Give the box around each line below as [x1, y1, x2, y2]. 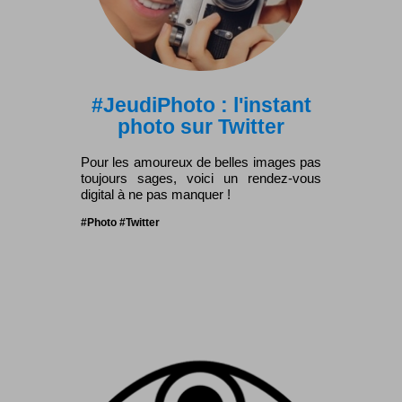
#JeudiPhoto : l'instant [91, 92, 311, 117]
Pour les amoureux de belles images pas [81, 153, 321, 170]
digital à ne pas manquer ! [81, 186, 231, 202]
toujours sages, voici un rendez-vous [81, 170, 321, 186]
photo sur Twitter [118, 114, 284, 138]
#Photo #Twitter [81, 215, 160, 229]
